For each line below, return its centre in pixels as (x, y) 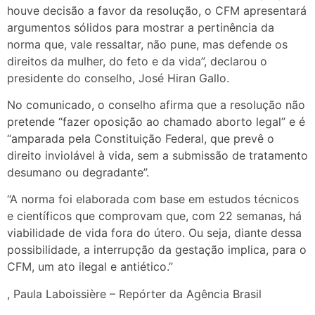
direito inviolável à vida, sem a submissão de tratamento (157, 155)
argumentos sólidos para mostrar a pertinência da (141, 27)
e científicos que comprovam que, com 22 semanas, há (154, 216)
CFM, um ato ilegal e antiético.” (90, 267)
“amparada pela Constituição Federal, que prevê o (141, 138)
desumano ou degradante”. (78, 172)
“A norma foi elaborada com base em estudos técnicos (153, 199)
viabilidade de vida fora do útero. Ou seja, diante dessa (154, 233)
